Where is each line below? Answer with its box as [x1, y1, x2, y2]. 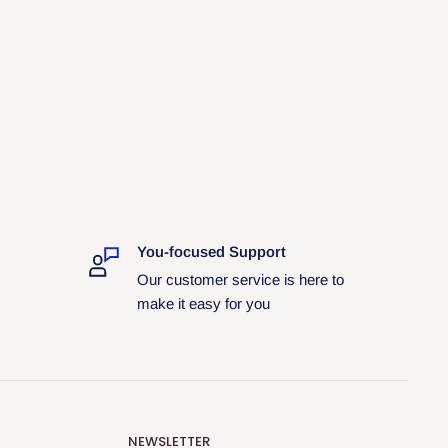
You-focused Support [136, 242, 286, 260]
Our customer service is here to [136, 270, 344, 288]
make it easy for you [136, 294, 270, 312]
